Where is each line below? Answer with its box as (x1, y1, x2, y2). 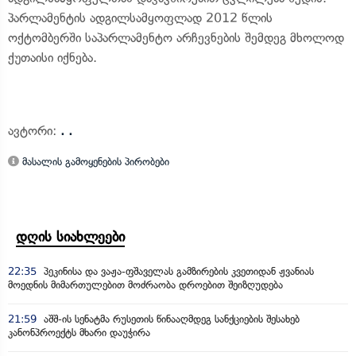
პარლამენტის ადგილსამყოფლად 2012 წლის (8, 10, 273, 25)
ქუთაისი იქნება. (8, 50, 97, 65)
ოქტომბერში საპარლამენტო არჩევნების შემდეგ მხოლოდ (8, 30, 344, 45)
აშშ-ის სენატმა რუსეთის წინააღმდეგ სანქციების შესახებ (41, 313, 300, 325)
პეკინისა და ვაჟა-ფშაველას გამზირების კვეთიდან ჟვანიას (41, 265, 314, 277)
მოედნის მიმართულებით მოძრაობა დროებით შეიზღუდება (8, 279, 283, 291)
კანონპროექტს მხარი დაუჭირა (8, 327, 150, 339)
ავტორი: (8, 123, 60, 138)
